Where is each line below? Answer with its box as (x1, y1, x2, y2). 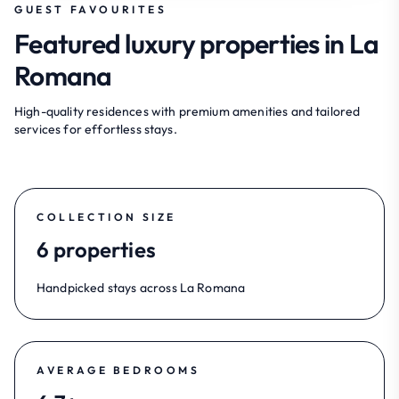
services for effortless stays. (14, 120, 177, 137)
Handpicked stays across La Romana (37, 279, 246, 296)
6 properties (37, 235, 156, 263)
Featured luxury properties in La (14, 26, 379, 61)
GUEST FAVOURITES (14, 2, 167, 16)
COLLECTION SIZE (37, 209, 176, 224)
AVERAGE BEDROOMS (37, 362, 200, 377)
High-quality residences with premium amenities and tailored (14, 102, 361, 119)
